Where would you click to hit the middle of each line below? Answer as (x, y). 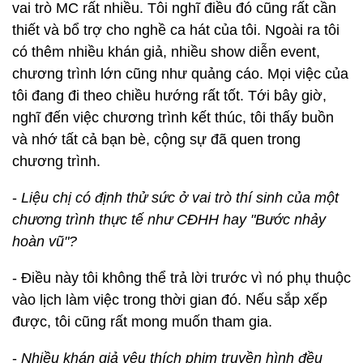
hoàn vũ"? (45, 241)
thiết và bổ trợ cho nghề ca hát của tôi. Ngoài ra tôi (176, 30)
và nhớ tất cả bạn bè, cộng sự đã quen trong (156, 139)
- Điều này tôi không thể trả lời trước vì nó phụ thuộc (181, 278)
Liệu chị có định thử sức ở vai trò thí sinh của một (180, 198)
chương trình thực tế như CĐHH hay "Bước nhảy (169, 220)
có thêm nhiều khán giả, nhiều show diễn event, (166, 52)
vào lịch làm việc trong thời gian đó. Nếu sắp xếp (170, 300)
